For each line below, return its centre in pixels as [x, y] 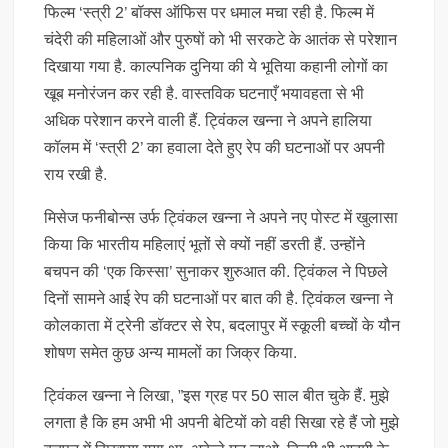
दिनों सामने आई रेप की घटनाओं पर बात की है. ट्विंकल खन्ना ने [219, 298]
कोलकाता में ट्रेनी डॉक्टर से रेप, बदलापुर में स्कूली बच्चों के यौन [222, 325]
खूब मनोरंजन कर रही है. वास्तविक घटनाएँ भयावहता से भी [204, 93]
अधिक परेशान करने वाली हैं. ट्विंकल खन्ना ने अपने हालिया [208, 120]
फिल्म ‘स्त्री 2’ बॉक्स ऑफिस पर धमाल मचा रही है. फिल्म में [209, 12]
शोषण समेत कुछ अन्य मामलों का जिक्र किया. [171, 352]
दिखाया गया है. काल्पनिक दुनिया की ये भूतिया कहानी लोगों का [216, 66]
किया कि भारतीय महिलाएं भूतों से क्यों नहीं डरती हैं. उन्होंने [205, 244]
